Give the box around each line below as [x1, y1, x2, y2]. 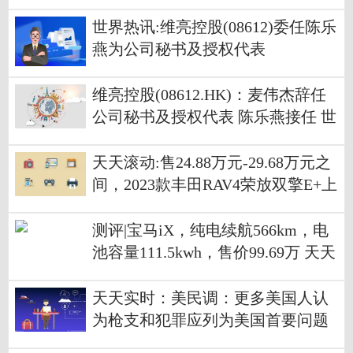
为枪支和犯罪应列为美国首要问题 [92, 312, 329, 329]
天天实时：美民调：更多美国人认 [92, 290, 329, 307]
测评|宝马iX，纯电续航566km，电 [92, 222, 329, 240]
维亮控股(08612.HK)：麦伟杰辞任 [92, 87, 326, 104]
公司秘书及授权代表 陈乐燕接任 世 [92, 109, 336, 126]
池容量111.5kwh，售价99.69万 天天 [92, 244, 336, 262]
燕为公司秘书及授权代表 [92, 41, 266, 58]
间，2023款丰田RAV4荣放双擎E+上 [92, 176, 337, 194]
